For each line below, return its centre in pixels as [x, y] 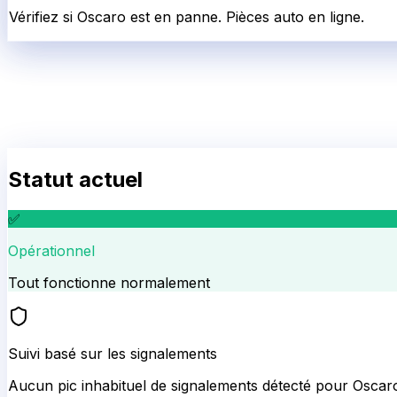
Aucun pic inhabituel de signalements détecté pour [180, 385]
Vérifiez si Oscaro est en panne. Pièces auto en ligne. [187, 16]
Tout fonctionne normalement [109, 282]
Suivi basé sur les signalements [113, 353]
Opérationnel [51, 250]
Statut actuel [75, 179]
